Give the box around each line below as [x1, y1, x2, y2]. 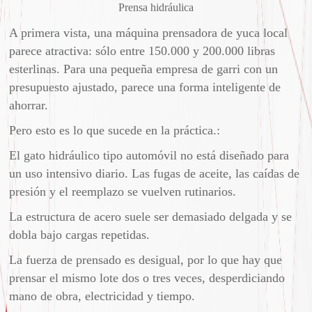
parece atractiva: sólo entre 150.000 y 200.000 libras [9, 44, 276, 58]
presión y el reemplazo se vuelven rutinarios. [9, 185, 237, 199]
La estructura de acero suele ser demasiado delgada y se [9, 210, 292, 224]
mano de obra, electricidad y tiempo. [9, 289, 196, 304]
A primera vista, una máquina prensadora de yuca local [9, 26, 288, 40]
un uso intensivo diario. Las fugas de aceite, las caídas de [9, 166, 300, 181]
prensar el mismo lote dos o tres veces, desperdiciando [9, 271, 286, 286]
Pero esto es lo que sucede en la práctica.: [9, 123, 221, 138]
